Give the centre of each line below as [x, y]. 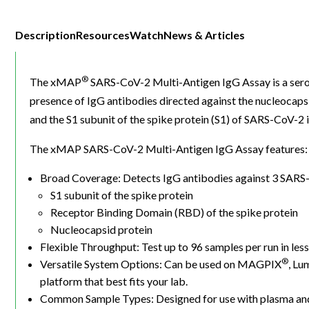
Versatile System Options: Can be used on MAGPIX [161, 264]
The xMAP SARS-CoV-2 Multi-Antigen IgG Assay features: [169, 149]
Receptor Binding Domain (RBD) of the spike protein [174, 212]
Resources [103, 34]
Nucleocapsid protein [101, 230]
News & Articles [204, 34]
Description [46, 34]
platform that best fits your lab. [114, 281]
